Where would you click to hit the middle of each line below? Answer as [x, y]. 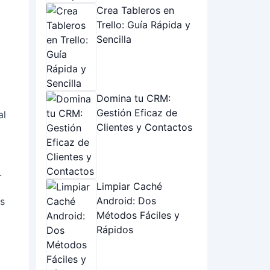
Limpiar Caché [129, 186]
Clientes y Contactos [144, 127]
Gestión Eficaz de [137, 113]
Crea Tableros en [135, 10]
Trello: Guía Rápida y [143, 25]
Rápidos [115, 230]
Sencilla [114, 39]
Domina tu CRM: [133, 98]
